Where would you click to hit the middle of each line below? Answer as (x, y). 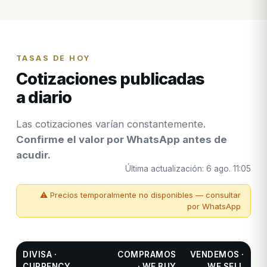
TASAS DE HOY (53, 58)
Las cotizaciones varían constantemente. (111, 124)
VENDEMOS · (217, 255)
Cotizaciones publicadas (110, 79)
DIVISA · (40, 255)
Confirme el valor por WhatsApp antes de (121, 140)
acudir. (33, 155)
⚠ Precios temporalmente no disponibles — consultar (141, 195)
